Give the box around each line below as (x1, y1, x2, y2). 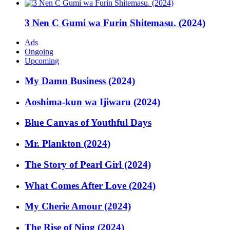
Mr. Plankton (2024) (25, 138, 110, 149)
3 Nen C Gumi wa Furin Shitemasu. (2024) (25, 17, 205, 28)
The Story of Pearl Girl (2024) (25, 159, 151, 170)
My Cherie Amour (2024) (25, 201, 131, 212)
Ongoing (25, 47, 53, 56)
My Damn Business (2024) (25, 75, 135, 87)
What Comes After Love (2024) (25, 180, 156, 191)
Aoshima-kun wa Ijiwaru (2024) (25, 96, 160, 107)
